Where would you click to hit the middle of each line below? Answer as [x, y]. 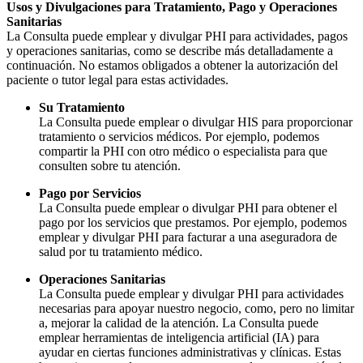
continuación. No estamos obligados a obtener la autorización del [172, 66]
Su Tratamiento [82, 108]
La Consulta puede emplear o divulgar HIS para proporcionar [196, 122]
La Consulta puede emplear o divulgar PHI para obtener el [188, 208]
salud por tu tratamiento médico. [121, 252]
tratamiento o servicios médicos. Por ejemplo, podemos [179, 137]
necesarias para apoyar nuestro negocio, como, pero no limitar [196, 309]
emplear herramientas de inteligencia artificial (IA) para [179, 338]
